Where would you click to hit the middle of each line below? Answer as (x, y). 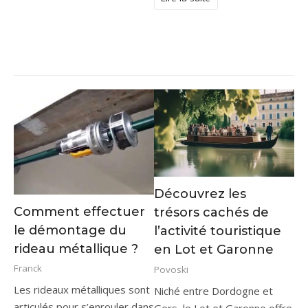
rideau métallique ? (76, 249)
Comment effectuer (79, 211)
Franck (28, 268)
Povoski (171, 269)
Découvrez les (200, 194)
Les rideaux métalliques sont (82, 290)
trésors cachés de (211, 213)
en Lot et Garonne (214, 250)
